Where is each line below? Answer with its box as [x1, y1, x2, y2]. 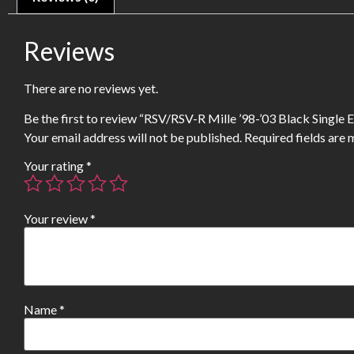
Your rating [24, 158, 86, 174]
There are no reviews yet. [24, 81, 158, 96]
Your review [24, 211, 90, 227]
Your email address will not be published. [24, 130, 242, 145]
